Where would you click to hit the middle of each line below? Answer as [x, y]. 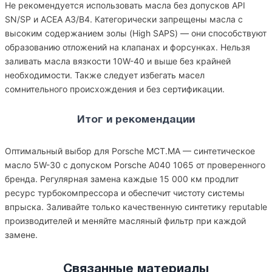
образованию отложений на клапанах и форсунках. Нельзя [127, 47]
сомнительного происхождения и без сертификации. [115, 89]
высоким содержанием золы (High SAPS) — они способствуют [136, 33]
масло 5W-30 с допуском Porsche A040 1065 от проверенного [135, 165]
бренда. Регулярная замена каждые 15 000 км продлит [122, 179]
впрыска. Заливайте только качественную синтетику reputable [136, 207]
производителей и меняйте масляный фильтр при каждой [125, 221]
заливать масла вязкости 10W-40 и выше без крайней [118, 61]
